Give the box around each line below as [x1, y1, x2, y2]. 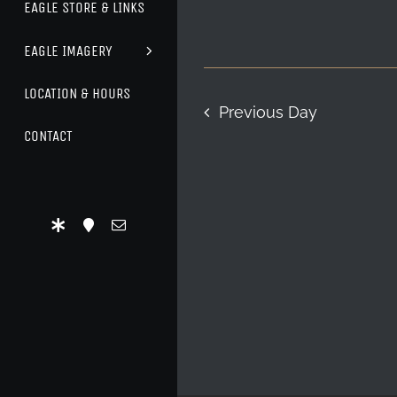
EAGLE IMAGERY [24, 41, 113, 60]
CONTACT [24, 127, 74, 146]
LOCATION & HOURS [24, 84, 131, 104]
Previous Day [218, 103, 317, 122]
